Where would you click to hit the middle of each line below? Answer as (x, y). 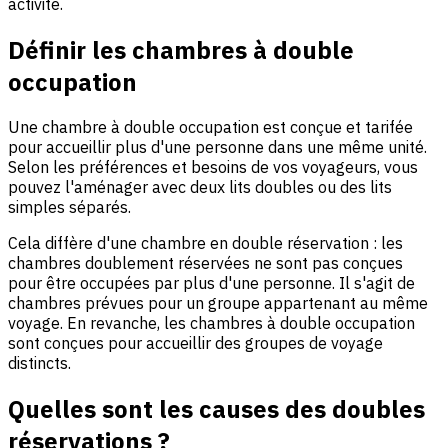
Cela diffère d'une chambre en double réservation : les (205, 243)
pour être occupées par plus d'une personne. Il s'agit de (211, 283)
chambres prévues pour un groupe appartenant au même (218, 303)
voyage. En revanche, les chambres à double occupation (211, 323)
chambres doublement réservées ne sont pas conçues (205, 263)
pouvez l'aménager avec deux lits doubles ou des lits (200, 187)
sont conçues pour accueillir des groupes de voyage (195, 343)
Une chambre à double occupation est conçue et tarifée (210, 127)
